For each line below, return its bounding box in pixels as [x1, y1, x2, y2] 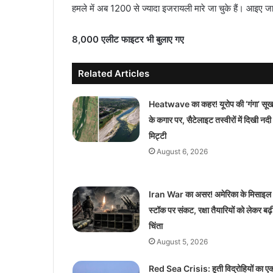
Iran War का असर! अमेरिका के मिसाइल [148, 188, 271, 199]
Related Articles [78, 67, 149, 79]
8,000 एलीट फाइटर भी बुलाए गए [72, 33, 184, 45]
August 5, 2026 [156, 236, 208, 246]
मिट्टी [148, 130, 166, 141]
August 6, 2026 [156, 146, 208, 156]
